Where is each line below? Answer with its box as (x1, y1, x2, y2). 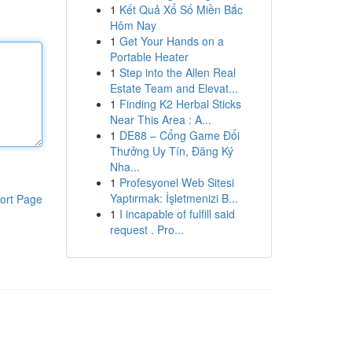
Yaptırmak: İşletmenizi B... (109, 190, 238, 206)
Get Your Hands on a (119, 33, 224, 49)
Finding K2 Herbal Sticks (119, 96, 241, 112)
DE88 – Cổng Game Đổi (119, 127, 240, 143)
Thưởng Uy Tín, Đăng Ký (109, 143, 233, 159)
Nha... (109, 159, 140, 174)
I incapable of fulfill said (119, 206, 235, 222)
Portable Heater (109, 49, 189, 64)
